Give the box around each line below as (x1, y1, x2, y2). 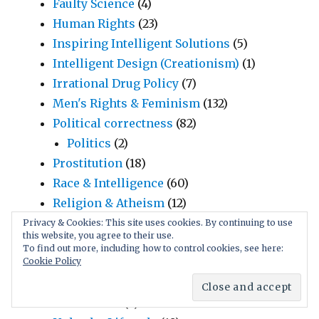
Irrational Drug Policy (53, 75, 179, 90)
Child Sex (67, 295, 122, 310)
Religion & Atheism (53, 195, 165, 210)
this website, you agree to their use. (23, 230, 174, 241)
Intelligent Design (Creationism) (53, 56, 240, 70)
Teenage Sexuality (53, 275, 158, 290)
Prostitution (53, 155, 123, 170)
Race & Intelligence (53, 175, 164, 190)
